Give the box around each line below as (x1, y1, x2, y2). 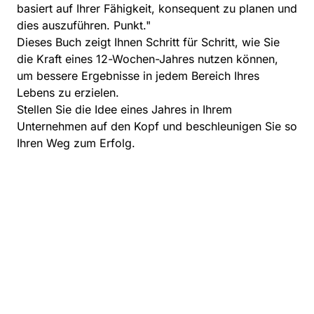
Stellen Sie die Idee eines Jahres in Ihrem (17, 102, 232, 117)
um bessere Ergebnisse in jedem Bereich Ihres (17, 69, 259, 83)
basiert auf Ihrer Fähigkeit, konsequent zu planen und (17, 1, 297, 16)
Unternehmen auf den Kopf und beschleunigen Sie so (17, 119, 297, 134)
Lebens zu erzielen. (17, 86, 119, 100)
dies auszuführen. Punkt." (17, 18, 151, 33)
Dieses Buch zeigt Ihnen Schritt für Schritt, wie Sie (17, 35, 280, 50)
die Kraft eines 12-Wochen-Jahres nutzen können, (17, 52, 278, 67)
